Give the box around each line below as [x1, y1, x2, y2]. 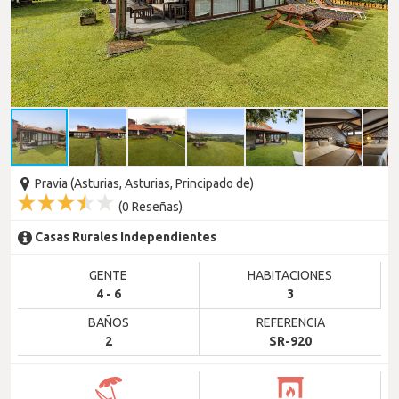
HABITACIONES [248, 268, 332, 282]
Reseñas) [129, 199, 183, 214]
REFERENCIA [256, 315, 325, 330]
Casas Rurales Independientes [35, 230, 216, 244]
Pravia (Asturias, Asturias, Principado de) [32, 176, 254, 191]
